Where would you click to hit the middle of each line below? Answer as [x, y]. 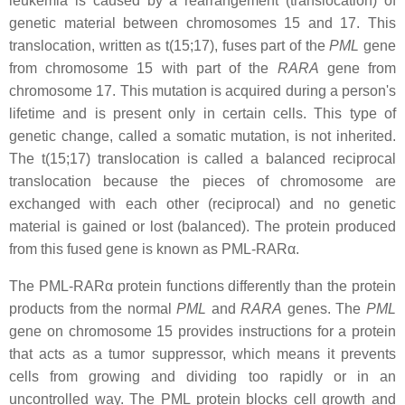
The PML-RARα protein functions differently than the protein [202, 286]
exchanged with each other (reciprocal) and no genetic [202, 204]
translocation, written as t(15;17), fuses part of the [170, 46]
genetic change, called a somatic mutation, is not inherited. [202, 136]
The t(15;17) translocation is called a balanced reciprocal [202, 159]
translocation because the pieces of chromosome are [202, 181]
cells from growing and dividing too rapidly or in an [202, 377]
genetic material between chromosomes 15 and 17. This [202, 23]
